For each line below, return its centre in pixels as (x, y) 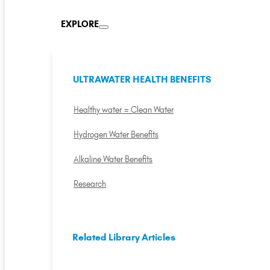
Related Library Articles (124, 237)
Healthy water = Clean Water (124, 109)
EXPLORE (80, 24)
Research (90, 184)
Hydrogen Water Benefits (116, 134)
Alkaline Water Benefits (113, 159)
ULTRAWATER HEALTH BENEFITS (142, 79)
